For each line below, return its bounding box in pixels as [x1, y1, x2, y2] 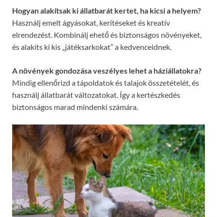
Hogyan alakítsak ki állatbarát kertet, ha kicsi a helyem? [12, 6, 201, 15]
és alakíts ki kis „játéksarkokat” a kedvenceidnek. [12, 42, 171, 52]
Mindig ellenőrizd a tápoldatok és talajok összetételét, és [12, 78, 199, 88]
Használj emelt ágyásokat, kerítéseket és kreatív [12, 18, 170, 28]
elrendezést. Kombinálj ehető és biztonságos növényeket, [12, 30, 201, 40]
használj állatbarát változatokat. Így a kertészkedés [12, 90, 180, 100]
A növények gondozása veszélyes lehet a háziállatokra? [12, 66, 201, 76]
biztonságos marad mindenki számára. [12, 102, 138, 112]
